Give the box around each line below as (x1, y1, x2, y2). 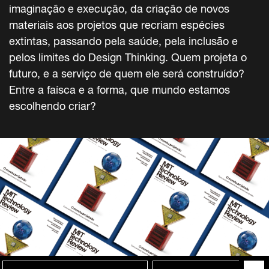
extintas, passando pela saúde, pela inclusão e (9, 34, 238, 47)
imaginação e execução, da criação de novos (9, 2, 229, 15)
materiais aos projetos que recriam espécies (9, 18, 225, 31)
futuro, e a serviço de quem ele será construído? (9, 67, 244, 80)
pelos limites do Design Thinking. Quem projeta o (9, 50, 247, 64)
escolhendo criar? (9, 99, 96, 112)
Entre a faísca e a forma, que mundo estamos (9, 83, 230, 96)
